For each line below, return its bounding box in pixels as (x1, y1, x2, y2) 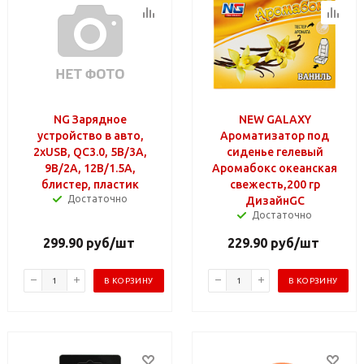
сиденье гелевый (226, 145, 323, 158)
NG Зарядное (54, 112, 127, 126)
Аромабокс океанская (212, 161, 337, 175)
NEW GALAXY (238, 112, 311, 126)
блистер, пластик (41, 177, 139, 191)
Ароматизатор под (220, 128, 329, 142)
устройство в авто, (37, 128, 144, 142)
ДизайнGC (245, 193, 305, 207)
